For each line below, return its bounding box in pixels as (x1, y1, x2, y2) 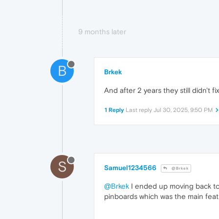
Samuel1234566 (104, 164, 156, 172)
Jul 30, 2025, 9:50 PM (153, 107, 213, 114)
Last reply (126, 107, 153, 114)
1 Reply (105, 107, 124, 114)
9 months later (78, 27, 126, 36)
